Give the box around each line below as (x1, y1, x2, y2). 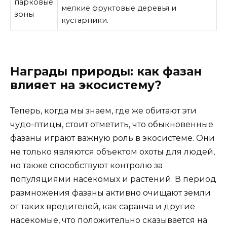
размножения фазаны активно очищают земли (10, 187, 211, 198)
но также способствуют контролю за (10, 160, 163, 170)
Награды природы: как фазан (10, 64, 202, 79)
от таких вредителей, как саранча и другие (10, 201, 195, 211)
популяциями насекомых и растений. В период (10, 174, 216, 184)
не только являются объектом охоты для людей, (10, 146, 215, 157)
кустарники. (61, 16, 109, 25)
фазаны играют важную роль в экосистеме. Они (10, 133, 215, 143)
